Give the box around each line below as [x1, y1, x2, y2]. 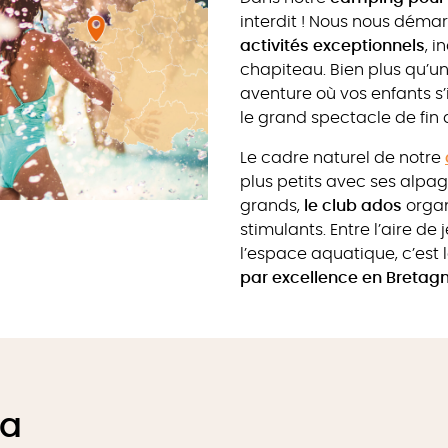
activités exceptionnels [240, 38, 425, 54]
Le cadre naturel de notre [240, 150, 445, 166]
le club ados [304, 198, 402, 214]
